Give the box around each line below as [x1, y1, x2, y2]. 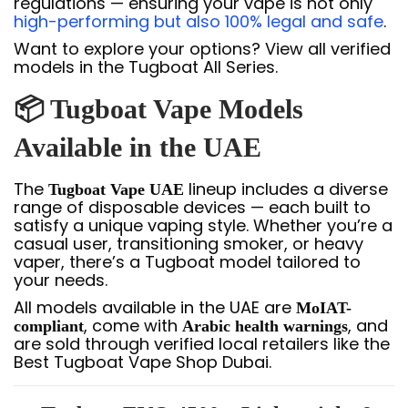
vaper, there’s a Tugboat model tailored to [14, 250, 361, 273]
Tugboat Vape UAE [48, 180, 184, 199]
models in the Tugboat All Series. [14, 56, 278, 78]
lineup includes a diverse [184, 178, 388, 200]
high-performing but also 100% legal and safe [14, 10, 383, 33]
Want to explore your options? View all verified [14, 37, 391, 60]
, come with [84, 314, 182, 337]
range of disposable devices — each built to [14, 196, 371, 219]
